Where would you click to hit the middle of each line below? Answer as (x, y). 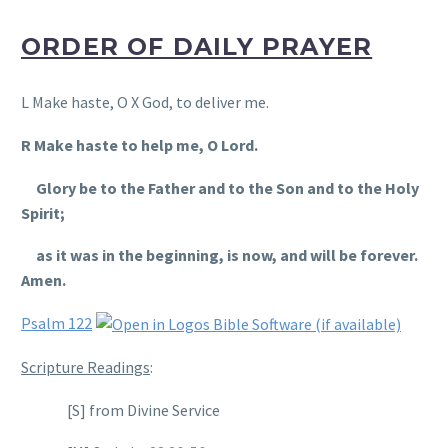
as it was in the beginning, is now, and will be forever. (219, 255)
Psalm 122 (56, 322)
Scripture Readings (85, 367)
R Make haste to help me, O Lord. (139, 145)
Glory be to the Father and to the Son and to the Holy (220, 187)
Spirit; (43, 212)
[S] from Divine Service (140, 409)
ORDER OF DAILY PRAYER (197, 47)
